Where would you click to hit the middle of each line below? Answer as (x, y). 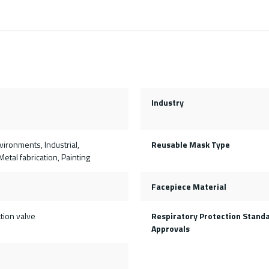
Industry (167, 103)
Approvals (170, 229)
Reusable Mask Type (190, 145)
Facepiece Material (189, 187)
